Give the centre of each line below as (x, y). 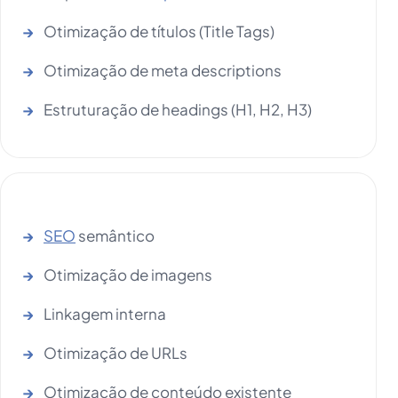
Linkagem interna (105, 314)
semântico (115, 236)
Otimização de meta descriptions (163, 71)
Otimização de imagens (128, 275)
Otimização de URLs (115, 353)
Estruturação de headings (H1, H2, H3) (178, 110)
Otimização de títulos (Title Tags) (159, 32)
